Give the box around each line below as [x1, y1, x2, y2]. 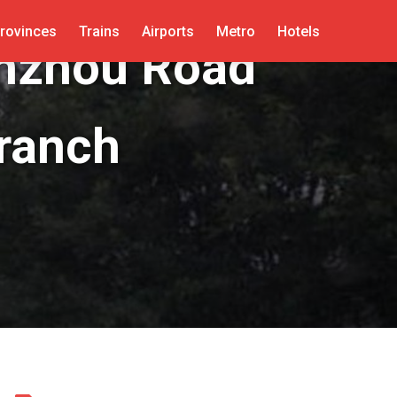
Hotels [276, 22, 320, 40]
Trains [78, 22, 120, 40]
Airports [141, 22, 194, 40]
